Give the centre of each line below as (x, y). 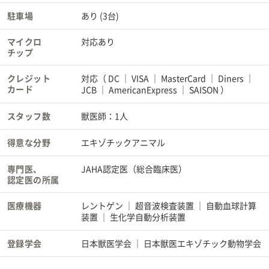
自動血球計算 (231, 206)
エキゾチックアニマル (123, 143)
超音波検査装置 (165, 206)
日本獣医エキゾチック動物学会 (202, 243)
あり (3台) (100, 16)
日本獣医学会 (106, 243)
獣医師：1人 (104, 116)
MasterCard (183, 78)
